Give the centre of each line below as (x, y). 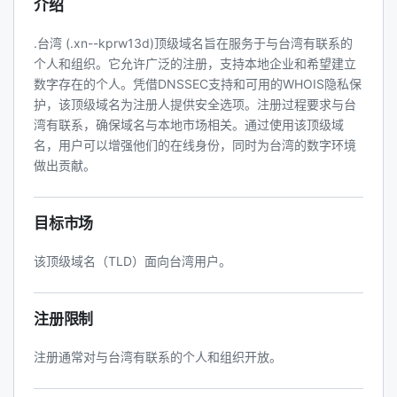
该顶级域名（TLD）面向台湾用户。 (132, 261)
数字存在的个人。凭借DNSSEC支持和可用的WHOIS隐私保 (198, 84)
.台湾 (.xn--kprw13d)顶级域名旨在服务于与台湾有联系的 (193, 43)
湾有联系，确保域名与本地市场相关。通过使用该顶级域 (189, 125)
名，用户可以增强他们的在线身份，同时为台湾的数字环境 (195, 145)
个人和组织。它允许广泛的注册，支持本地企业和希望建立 (195, 63)
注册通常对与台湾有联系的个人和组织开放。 (158, 357)
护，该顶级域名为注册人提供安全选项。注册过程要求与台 (195, 104)
